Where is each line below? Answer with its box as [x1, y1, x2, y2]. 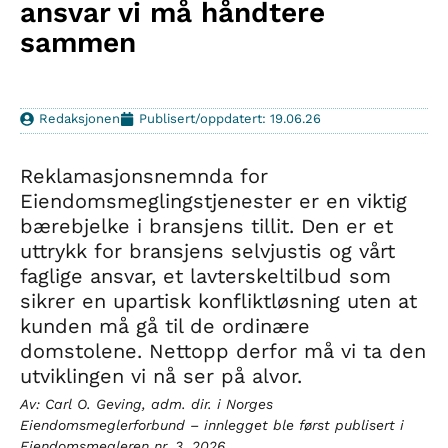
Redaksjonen [39, 111, 120, 126]
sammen [20, 26, 136, 59]
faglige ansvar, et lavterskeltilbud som [20, 264, 391, 288]
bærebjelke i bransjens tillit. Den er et [20, 214, 393, 238]
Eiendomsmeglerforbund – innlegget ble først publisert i [20, 417, 404, 433]
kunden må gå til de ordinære [20, 314, 310, 338]
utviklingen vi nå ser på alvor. [20, 364, 302, 388]
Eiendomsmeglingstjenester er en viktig [20, 189, 407, 213]
